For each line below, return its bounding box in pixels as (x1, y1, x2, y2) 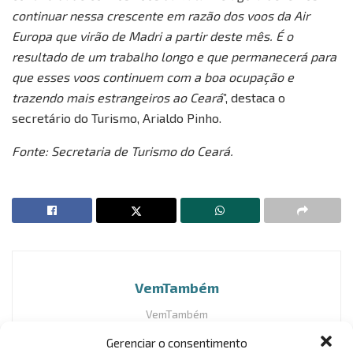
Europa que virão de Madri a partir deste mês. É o (12, 28, 293, 43)
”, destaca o (223, 90, 285, 105)
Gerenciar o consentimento (106, 335, 247, 350)
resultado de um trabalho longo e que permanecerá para (12, 49, 336, 64)
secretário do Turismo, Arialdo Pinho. (12, 110, 221, 125)
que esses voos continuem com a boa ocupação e (12, 69, 294, 84)
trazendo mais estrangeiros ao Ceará (12, 90, 223, 105)
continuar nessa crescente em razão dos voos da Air (12, 8, 310, 23)
